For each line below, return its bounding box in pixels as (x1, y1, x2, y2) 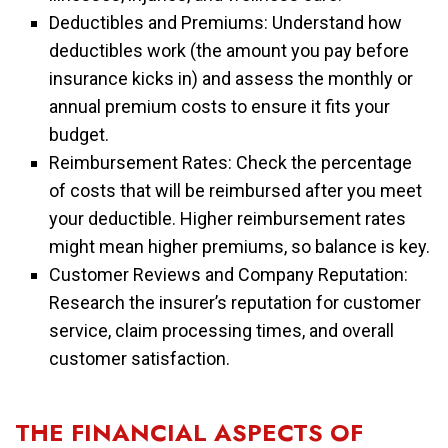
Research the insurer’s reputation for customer (49, 291, 422, 313)
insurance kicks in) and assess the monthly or (49, 67, 414, 89)
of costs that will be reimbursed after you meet (49, 179, 423, 201)
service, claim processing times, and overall (49, 319, 395, 341)
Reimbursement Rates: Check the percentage (49, 151, 413, 173)
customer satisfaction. (49, 347, 231, 369)
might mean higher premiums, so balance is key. (49, 235, 431, 257)
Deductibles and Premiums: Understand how (49, 11, 403, 33)
